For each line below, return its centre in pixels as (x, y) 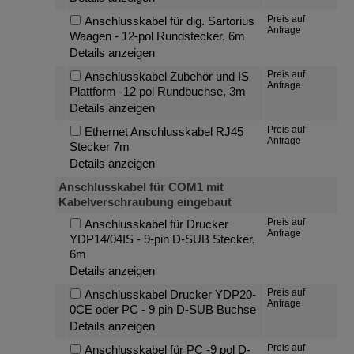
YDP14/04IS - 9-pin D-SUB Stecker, (163, 239)
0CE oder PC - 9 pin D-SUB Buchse (163, 309)
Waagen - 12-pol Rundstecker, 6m (158, 36)
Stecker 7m (100, 147)
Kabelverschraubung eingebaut (145, 202)
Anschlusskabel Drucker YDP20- (170, 294)
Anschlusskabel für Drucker (156, 224)
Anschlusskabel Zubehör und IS (166, 76)
